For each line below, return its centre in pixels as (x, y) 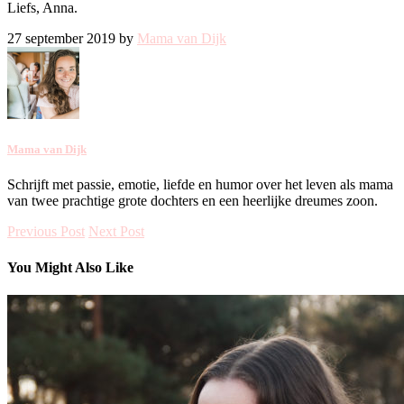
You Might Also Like (70, 267)
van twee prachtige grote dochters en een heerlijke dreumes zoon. (193, 201)
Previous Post (46, 232)
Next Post (116, 232)
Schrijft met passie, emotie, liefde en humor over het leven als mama (200, 185)
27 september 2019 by (72, 38)
